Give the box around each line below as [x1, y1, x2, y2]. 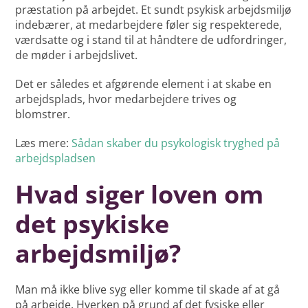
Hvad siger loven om [15, 177, 264, 212]
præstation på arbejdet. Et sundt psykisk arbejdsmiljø [15, 2, 292, 18]
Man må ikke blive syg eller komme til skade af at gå [15, 282, 280, 298]
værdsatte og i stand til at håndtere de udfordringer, [15, 32, 287, 48]
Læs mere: [15, 135, 72, 151]
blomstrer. [15, 107, 71, 122]
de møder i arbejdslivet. [15, 47, 138, 63]
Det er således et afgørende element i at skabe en [15, 76, 272, 92]
